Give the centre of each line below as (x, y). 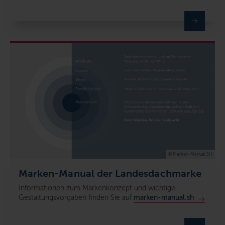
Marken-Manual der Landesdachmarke (110, 173)
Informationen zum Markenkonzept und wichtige (97, 188)
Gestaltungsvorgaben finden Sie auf (76, 197)
